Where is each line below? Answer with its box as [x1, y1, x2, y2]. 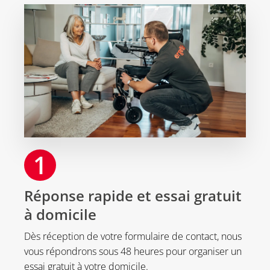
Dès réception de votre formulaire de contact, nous [24, 229, 242, 243]
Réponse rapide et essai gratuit [24, 185, 242, 206]
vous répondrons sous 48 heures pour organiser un [24, 244, 242, 258]
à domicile [24, 204, 96, 224]
